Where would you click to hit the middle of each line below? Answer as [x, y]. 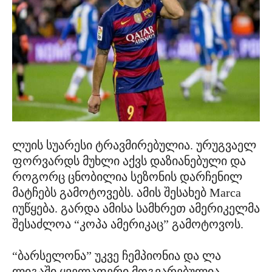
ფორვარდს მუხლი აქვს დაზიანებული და [129, 161]
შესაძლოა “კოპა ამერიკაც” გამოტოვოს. [128, 224]
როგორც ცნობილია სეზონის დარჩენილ [127, 176]
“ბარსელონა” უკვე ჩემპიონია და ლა [117, 255]
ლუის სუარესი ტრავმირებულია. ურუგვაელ [134, 145]
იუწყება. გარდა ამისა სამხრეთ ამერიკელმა [136, 208]
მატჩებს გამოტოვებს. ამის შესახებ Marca [127, 192]
